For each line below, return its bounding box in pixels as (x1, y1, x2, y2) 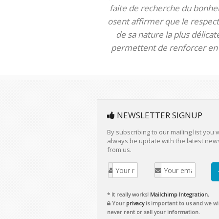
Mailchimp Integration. (150, 191, 209, 198)
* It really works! (107, 191, 150, 198)
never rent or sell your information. (107, 208, 200, 216)
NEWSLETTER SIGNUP (115, 109, 202, 121)
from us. (107, 145, 131, 154)
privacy (126, 199, 144, 207)
